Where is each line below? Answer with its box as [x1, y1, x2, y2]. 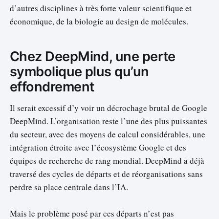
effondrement [10, 79, 94, 95]
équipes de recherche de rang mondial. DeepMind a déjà [10, 154, 204, 166]
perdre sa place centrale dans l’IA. [10, 181, 128, 193]
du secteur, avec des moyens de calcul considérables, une [10, 128, 205, 140]
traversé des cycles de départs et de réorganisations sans [10, 168, 203, 179]
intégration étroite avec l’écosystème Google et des [10, 141, 186, 153]
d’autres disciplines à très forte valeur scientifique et [10, 2, 192, 14]
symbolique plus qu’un [10, 64, 149, 80]
